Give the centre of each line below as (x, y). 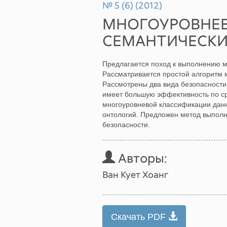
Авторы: (141, 158)
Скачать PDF (140, 217)
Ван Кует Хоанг (135, 174)
